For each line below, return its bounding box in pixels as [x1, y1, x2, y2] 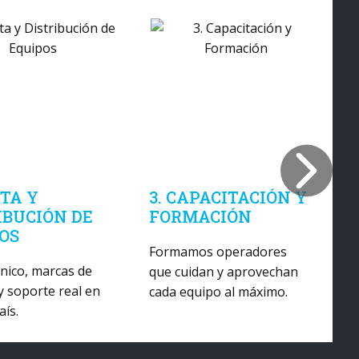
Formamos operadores [149, 243, 288, 260]
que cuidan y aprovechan [149, 263, 299, 280]
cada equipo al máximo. [149, 283, 288, 301]
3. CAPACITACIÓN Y [149, 187, 308, 208]
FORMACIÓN [149, 206, 252, 227]
